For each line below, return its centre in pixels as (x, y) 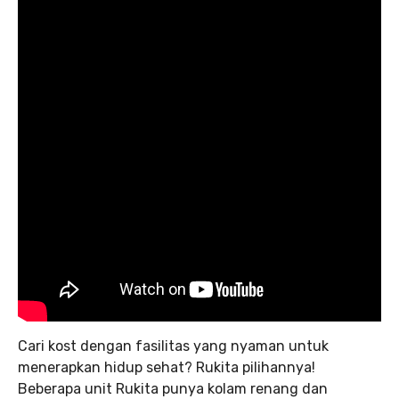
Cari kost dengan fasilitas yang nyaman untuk (173, 346)
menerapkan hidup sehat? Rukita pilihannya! (167, 367)
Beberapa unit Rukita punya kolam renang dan (173, 389)
